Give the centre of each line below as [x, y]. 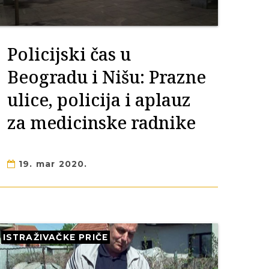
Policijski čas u [69, 54]
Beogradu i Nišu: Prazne [106, 77]
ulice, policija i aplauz [99, 99]
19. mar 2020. [51, 164]
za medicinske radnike [101, 122]
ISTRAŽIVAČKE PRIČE [56, 237]
